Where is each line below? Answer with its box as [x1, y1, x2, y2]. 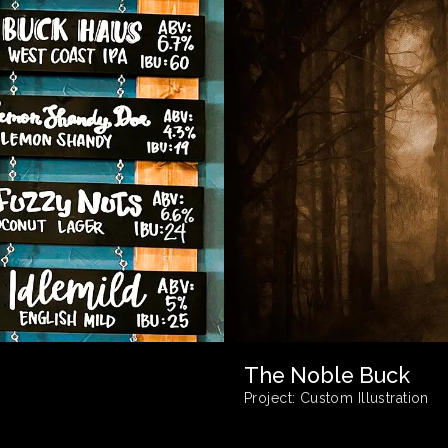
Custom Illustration [295, 390, 429, 407]
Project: [244, 390, 296, 407]
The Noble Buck [244, 363, 410, 389]
